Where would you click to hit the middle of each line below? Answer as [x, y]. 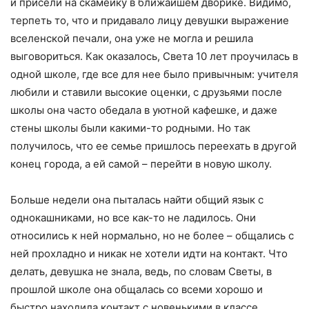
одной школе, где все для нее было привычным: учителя [154, 74]
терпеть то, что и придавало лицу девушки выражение [150, 20]
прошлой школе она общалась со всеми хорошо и [137, 289]
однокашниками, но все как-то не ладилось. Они [133, 217]
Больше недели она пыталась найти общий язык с [137, 199]
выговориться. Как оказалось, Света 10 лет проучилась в [154, 56]
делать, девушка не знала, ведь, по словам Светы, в [141, 271]
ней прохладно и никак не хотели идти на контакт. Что [149, 253]
